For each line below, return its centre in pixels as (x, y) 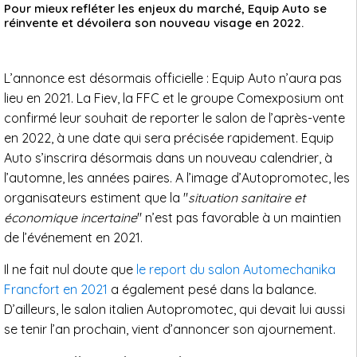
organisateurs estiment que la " (96, 198)
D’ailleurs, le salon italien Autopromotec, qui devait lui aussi (175, 310)
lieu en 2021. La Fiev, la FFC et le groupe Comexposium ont (174, 98)
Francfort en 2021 (56, 290)
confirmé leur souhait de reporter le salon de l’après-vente (175, 118)
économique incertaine (71, 218)
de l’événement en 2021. (73, 238)
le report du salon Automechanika (236, 270)
